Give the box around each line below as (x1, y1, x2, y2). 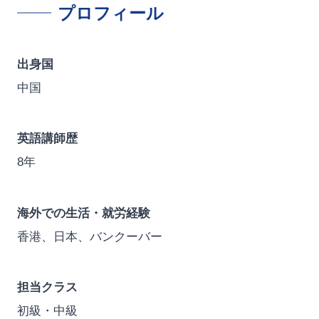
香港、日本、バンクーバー (16, 229, 162, 244)
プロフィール (58, 3, 164, 23)
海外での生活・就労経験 (16, 206, 150, 220)
